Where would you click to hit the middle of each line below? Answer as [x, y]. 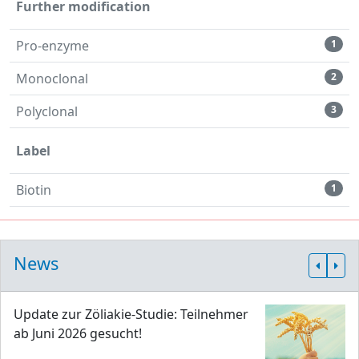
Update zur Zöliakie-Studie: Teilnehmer [131, 314]
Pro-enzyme [52, 45]
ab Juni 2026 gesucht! [78, 333]
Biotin [34, 190]
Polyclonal [47, 111]
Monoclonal [52, 78]
